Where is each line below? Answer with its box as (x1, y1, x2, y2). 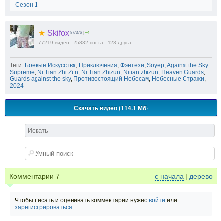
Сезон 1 (15, 1, 38, 9)
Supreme (10, 69, 35, 76)
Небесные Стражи (152, 75, 204, 83)
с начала (155, 172, 184, 181)
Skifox (45, 29, 69, 37)
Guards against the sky (10, 75, 71, 83)
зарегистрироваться (15, 204, 72, 211)
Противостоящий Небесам (74, 75, 149, 83)
